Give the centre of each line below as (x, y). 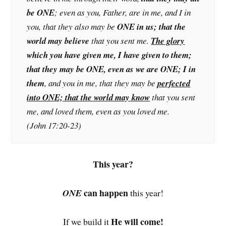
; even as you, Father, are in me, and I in (123, 13)
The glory (168, 41)
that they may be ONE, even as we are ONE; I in (111, 69)
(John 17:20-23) (54, 126)
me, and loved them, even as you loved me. (98, 111)
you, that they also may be (72, 27)
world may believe (58, 41)
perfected (174, 83)
